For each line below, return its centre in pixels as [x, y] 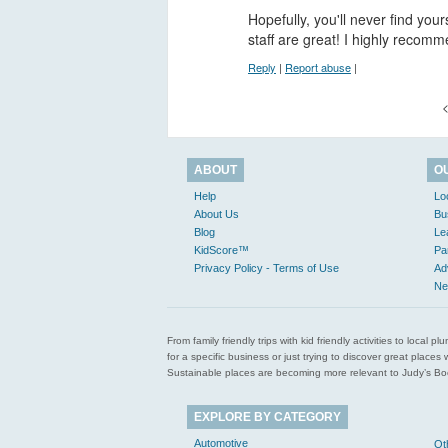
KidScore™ [221, 250]
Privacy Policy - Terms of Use [266, 268]
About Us [216, 214]
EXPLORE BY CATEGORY [267, 417]
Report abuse [318, 67]
